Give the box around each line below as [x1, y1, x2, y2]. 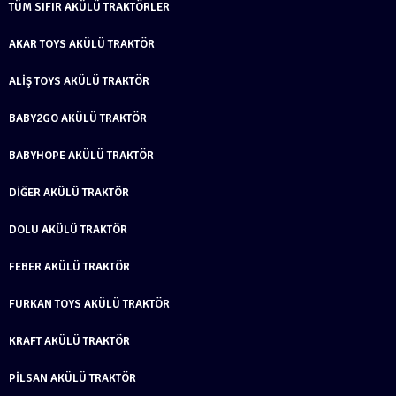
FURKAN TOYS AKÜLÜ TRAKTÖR [9, 296, 170, 311]
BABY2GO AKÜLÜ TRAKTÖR [9, 110, 147, 126]
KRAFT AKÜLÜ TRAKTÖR [9, 333, 130, 348]
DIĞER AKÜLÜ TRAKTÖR [9, 185, 129, 200]
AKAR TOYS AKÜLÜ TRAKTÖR [9, 36, 155, 51]
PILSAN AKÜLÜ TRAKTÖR [9, 370, 136, 385]
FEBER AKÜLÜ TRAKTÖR [9, 259, 130, 274]
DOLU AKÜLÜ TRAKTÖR [9, 222, 127, 237]
